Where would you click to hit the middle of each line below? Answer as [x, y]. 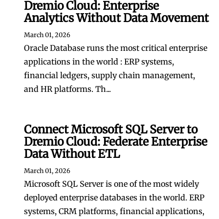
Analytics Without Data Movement [116, 18]
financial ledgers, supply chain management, [109, 75]
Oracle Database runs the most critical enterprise [116, 48]
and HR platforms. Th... [67, 89]
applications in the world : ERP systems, [99, 62]
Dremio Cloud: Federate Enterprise [116, 142]
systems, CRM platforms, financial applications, [114, 211]
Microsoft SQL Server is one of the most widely [111, 184]
